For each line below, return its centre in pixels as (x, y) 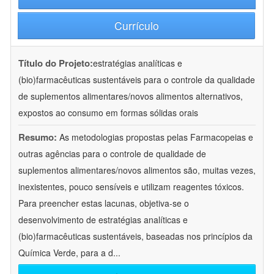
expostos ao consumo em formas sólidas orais (108, 113)
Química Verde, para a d (66, 253)
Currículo (136, 26)
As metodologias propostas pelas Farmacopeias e (156, 137)
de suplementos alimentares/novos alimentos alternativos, (131, 96)
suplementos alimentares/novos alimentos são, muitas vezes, (137, 170)
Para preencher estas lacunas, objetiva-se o (104, 203)
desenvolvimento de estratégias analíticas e (103, 220)
